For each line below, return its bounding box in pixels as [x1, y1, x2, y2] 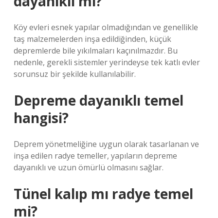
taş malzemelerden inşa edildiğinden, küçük [14, 34, 171, 44]
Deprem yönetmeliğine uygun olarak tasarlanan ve [14, 139, 199, 149]
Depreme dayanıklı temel [14, 91, 183, 109]
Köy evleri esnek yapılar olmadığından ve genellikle [14, 22, 198, 33]
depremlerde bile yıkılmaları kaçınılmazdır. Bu [14, 45, 178, 56]
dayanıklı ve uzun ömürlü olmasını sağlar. [14, 162, 163, 173]
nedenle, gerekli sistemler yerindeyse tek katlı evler [14, 57, 200, 68]
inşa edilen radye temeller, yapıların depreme [14, 150, 177, 161]
